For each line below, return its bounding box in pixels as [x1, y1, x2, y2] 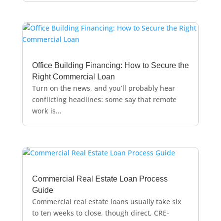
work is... [32, 106, 62, 116]
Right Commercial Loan [32, 73, 115, 81]
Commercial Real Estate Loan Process [32, 174, 168, 183]
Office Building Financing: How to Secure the [32, 61, 189, 70]
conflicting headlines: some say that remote [32, 95, 177, 105]
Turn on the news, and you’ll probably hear [32, 83, 175, 93]
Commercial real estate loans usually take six [32, 196, 182, 206]
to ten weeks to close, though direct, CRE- [32, 208, 169, 218]
